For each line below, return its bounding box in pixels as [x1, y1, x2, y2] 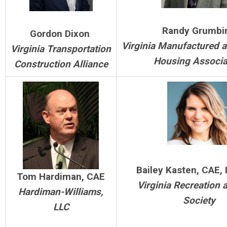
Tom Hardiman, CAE [17, 170, 105, 182]
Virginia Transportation [11, 43, 111, 55]
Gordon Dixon [29, 28, 92, 40]
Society [182, 195, 215, 206]
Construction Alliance [14, 58, 108, 70]
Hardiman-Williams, [18, 185, 103, 198]
